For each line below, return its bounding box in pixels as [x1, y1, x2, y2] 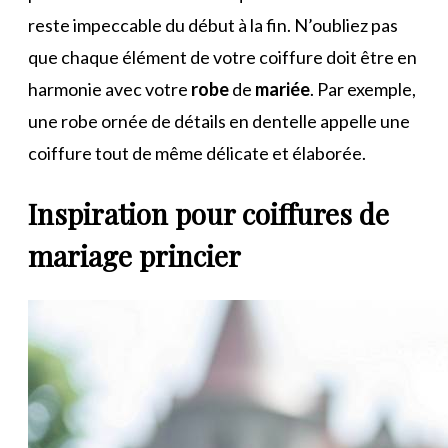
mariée [255, 78, 310, 101]
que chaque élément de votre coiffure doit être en [28, 46, 417, 69]
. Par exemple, [310, 78, 416, 101]
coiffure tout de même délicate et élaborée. [28, 142, 366, 165]
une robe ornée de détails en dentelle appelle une [28, 110, 410, 133]
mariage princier [28, 236, 241, 274]
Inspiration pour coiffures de [28, 194, 389, 232]
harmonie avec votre [28, 78, 191, 101]
